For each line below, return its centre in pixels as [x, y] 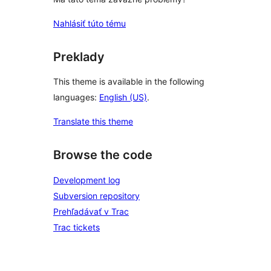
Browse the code [103, 155]
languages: [76, 97]
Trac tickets [77, 227]
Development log [87, 180]
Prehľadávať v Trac [91, 211]
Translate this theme [93, 122]
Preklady [79, 57]
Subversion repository [96, 196]
